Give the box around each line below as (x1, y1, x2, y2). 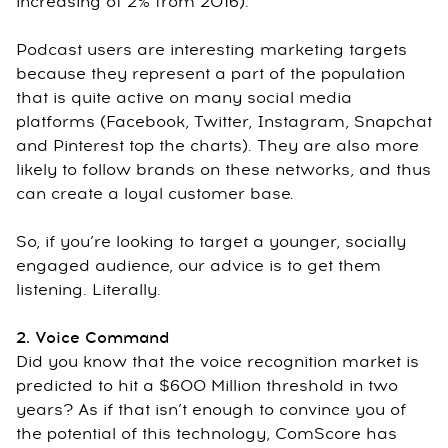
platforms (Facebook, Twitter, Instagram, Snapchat (16, 111, 432, 134)
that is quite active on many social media (16, 87, 352, 110)
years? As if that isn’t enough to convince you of (16, 399, 406, 422)
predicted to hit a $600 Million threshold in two (16, 375, 398, 398)
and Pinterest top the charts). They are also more (16, 135, 419, 158)
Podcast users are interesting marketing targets (16, 39, 407, 62)
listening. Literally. (16, 279, 161, 302)
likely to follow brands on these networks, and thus (16, 159, 431, 182)
